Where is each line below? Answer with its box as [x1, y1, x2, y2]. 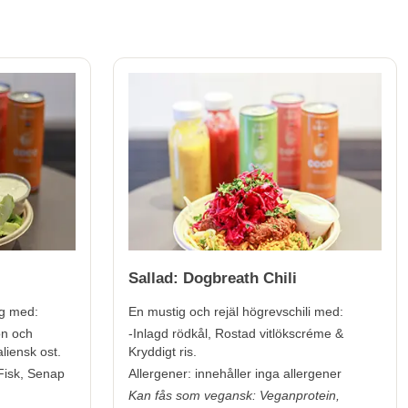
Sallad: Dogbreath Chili [128, 269, 297, 287]
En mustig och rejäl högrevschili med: [128, 303, 343, 319]
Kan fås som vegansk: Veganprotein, [128, 387, 340, 403]
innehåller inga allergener [195, 365, 342, 381]
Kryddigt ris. [128, 343, 197, 359]
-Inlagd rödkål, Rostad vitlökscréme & [128, 325, 343, 341]
